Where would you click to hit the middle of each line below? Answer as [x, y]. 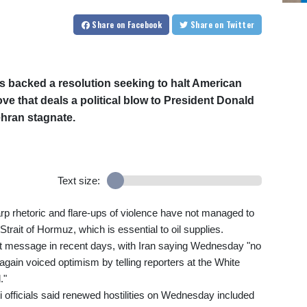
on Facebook [139, 25]
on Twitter [240, 25]
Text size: [78, 181]
